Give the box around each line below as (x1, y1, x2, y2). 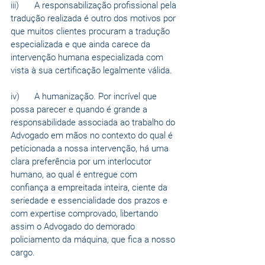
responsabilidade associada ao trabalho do (11, 117, 177, 128)
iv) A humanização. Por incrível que (11, 91, 20, 102)
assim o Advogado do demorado (11, 221, 137, 232)
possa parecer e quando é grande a (11, 104, 150, 115)
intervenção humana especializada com (11, 52, 166, 63)
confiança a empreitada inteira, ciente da (11, 182, 170, 193)
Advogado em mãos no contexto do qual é (11, 130, 175, 141)
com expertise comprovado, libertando (11, 208, 160, 219)
